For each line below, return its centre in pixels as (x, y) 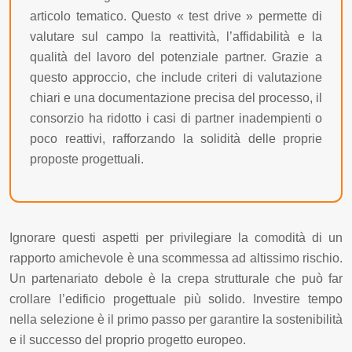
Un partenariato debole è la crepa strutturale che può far (176, 279)
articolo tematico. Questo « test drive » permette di (176, 16)
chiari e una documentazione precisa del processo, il (176, 98)
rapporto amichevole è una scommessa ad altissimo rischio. (176, 258)
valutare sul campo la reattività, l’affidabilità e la (176, 37)
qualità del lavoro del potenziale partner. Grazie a (176, 57)
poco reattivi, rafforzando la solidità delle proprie (176, 139)
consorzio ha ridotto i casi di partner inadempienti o (176, 119)
